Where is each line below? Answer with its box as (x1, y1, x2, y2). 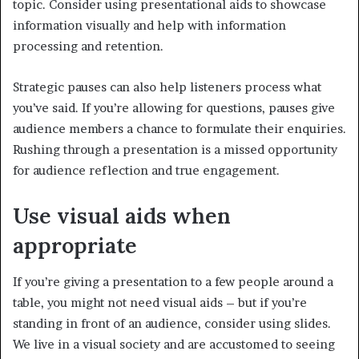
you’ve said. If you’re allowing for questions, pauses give (13, 100, 335, 116)
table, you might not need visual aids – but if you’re (13, 294, 307, 310)
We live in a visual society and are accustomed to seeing (13, 336, 335, 352)
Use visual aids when (13, 202, 231, 230)
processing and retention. (13, 38, 163, 54)
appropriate (13, 232, 137, 260)
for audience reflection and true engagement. (13, 163, 280, 179)
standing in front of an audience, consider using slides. (13, 315, 331, 331)
